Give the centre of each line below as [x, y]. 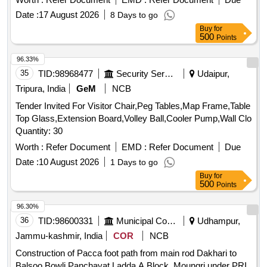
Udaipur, [212, 74]
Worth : [30, 147]
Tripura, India [41, 89]
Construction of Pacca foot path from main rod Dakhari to [126, 253]
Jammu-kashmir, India [59, 236]
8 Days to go [134, 15]
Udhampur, [218, 221]
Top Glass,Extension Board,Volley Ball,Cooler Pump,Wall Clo [133, 119]
